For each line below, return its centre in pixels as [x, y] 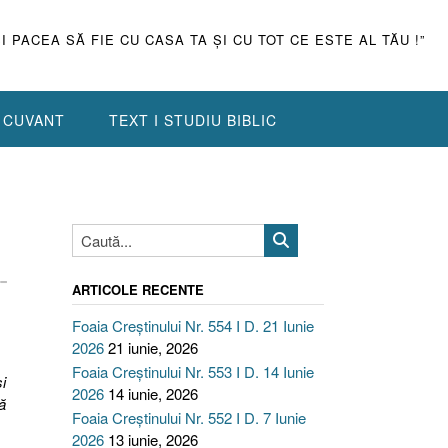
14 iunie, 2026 [152, 393]
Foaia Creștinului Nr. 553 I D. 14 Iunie [192, 371]
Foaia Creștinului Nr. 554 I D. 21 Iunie [192, 325]
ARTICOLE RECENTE [137, 289]
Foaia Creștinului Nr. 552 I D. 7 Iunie [188, 417]
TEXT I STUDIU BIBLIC [193, 120]
